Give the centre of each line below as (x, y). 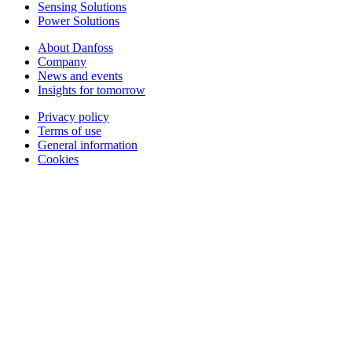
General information (88, 145)
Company (62, 61)
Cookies (58, 159)
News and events (80, 75)
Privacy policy (73, 116)
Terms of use (70, 130)
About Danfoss (75, 47)
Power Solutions (79, 20)
